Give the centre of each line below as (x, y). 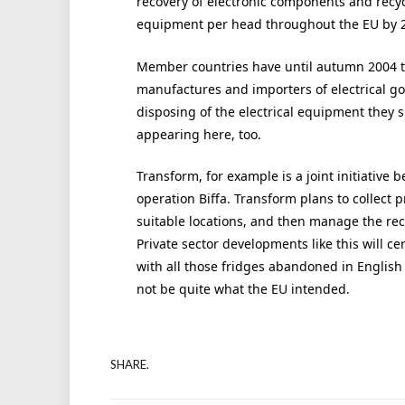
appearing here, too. (198, 134)
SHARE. (130, 364)
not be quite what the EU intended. (243, 289)
